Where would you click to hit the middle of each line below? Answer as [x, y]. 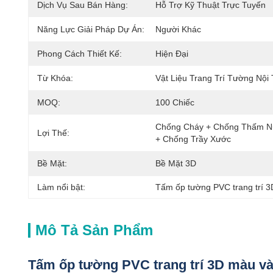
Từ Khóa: [55, 78]
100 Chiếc [175, 102]
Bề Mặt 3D [176, 163]
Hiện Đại [172, 54]
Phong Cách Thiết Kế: [80, 54]
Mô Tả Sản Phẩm [94, 230]
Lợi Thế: [53, 133]
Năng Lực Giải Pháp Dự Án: [91, 29]
